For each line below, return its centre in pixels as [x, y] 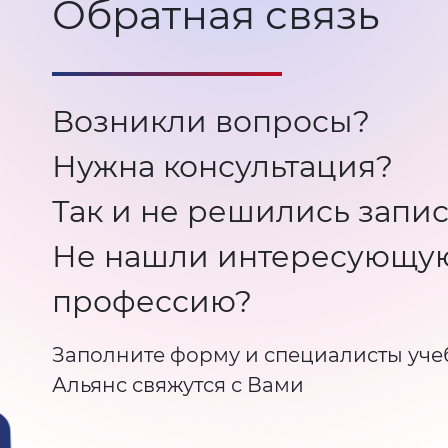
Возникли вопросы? [211, 121]
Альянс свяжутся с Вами [178, 385]
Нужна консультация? [222, 166]
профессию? [152, 301]
